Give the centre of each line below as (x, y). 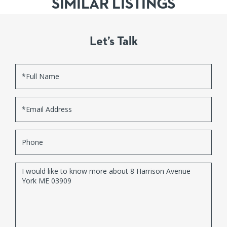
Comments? (32, 194)
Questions (30, 168)
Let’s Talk (113, 41)
